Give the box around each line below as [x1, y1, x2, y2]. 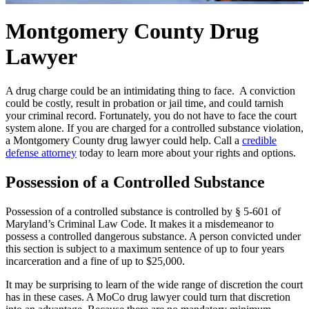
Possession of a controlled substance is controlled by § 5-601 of [6, 205, 281, 217]
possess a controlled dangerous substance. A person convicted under [6, 230, 301, 242]
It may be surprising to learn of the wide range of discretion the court [6, 278, 303, 290]
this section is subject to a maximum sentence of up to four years [6, 242, 284, 255]
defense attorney [6, 146, 77, 159]
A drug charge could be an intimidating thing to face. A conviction [6, 84, 295, 97]
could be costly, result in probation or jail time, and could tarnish [6, 97, 283, 109]
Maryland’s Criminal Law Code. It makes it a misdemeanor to [6, 217, 274, 230]
